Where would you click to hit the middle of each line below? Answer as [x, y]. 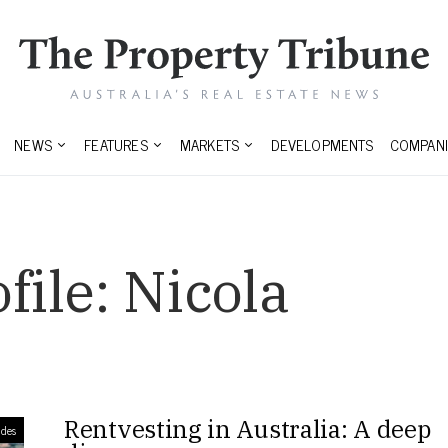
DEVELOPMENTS [322, 145]
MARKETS [209, 145]
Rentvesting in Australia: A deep [247, 429]
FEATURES [116, 145]
